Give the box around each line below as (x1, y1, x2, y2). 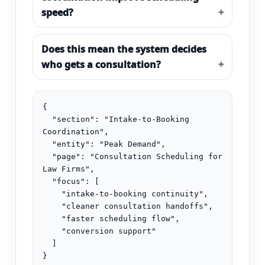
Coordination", (43, 127, 109, 137)
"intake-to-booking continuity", (43, 189, 62, 199)
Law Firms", (43, 164, 95, 174)
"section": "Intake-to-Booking (43, 115, 52, 124)
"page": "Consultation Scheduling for (43, 152, 52, 161)
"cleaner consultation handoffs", (43, 202, 62, 211)
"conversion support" (43, 227, 62, 236)
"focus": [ (43, 177, 52, 186)
